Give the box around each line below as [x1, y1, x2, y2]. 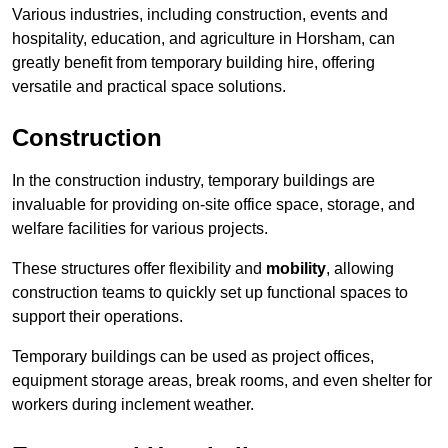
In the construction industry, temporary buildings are [12, 172, 375, 190]
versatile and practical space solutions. [12, 78, 286, 96]
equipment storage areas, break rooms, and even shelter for [12, 372, 432, 390]
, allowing [326, 260, 394, 278]
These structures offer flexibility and [12, 260, 266, 278]
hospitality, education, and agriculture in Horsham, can [12, 30, 395, 48]
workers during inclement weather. [12, 396, 254, 414]
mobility [266, 260, 326, 278]
